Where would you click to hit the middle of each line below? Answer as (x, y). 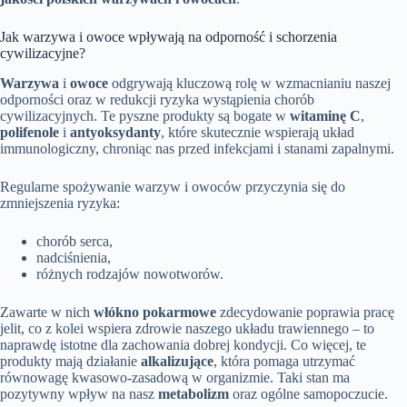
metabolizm (194, 394)
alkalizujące (177, 362)
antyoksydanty (115, 133)
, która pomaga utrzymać (284, 362)
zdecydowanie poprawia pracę (305, 313)
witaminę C (325, 116)
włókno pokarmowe (155, 313)
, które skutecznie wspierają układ (258, 133)
